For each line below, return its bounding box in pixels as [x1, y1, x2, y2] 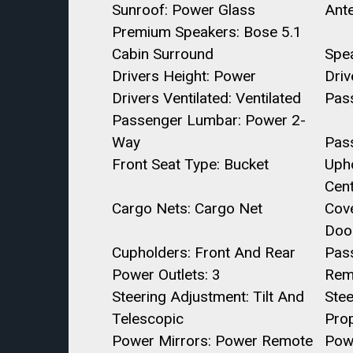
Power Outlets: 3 [112, 266, 221, 284]
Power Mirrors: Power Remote [112, 332, 313, 350]
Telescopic [112, 310, 184, 328]
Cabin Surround [112, 45, 214, 63]
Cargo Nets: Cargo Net [112, 199, 262, 217]
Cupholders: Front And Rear [112, 243, 295, 262]
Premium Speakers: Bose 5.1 [112, 23, 302, 41]
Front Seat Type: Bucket [112, 155, 269, 173]
